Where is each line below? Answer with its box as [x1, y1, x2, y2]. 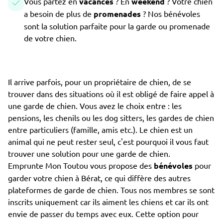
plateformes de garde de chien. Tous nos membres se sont [8, 185, 215, 195]
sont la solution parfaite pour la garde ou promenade [24, 21, 210, 31]
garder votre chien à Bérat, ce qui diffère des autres [8, 173, 191, 183]
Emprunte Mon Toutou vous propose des [8, 160, 154, 170]
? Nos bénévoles [143, 8, 200, 18]
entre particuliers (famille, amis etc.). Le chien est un [8, 124, 193, 134]
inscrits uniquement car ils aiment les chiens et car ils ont [8, 197, 209, 207]
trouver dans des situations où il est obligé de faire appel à [8, 89, 214, 99]
